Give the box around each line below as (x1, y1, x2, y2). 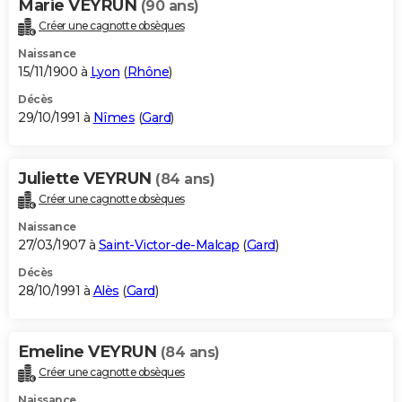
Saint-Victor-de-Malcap (98, 236, 240, 253)
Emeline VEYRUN (18, 341, 161, 362)
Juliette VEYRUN (18, 168, 155, 188)
